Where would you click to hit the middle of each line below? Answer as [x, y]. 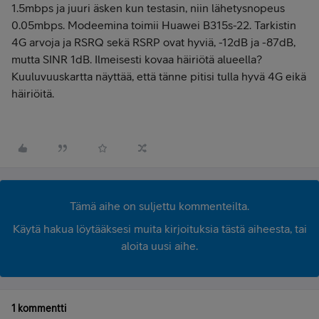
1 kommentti [39, 308]
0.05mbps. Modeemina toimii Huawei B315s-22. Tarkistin [154, 25]
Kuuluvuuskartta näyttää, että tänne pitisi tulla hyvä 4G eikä [159, 76]
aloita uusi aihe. [159, 246]
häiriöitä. [33, 93]
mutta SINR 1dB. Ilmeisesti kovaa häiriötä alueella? [137, 59]
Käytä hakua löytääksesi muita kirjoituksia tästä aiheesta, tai [159, 229]
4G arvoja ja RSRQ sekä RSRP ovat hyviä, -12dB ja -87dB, [153, 42]
